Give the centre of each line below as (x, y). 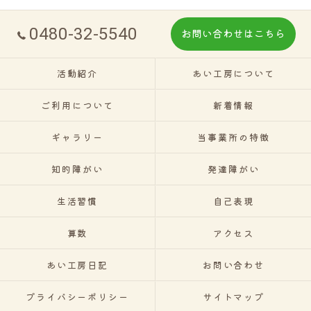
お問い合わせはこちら (233, 33)
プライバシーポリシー (77, 297)
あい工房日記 (77, 265)
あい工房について (234, 73)
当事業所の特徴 (234, 137)
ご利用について (77, 105)
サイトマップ (234, 297)
